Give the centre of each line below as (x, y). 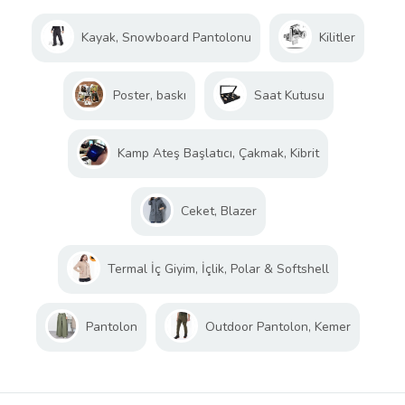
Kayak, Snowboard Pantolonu (166, 37)
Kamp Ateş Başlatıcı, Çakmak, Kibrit (218, 153)
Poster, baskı (149, 95)
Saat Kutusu (289, 95)
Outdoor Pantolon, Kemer (278, 326)
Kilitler (337, 37)
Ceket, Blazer (218, 211)
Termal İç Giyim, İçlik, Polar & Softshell (218, 268)
